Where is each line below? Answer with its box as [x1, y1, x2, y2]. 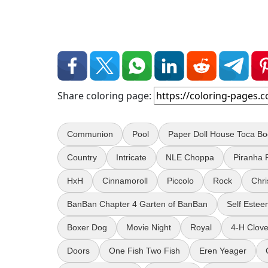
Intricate [116, 153, 147, 163]
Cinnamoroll [102, 176, 148, 186]
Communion [67, 129, 113, 139]
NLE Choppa [166, 153, 214, 163]
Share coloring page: [57, 89, 151, 103]
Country [67, 153, 97, 163]
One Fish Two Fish [109, 246, 180, 256]
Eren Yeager [199, 246, 246, 256]
